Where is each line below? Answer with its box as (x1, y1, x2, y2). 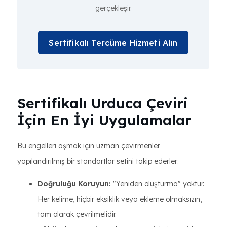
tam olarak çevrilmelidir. (37, 210, 117, 219)
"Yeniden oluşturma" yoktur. (111, 179, 204, 188)
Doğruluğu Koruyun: (37, 179, 111, 188)
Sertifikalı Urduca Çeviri (17, 94, 188, 112)
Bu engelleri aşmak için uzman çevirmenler (17, 141, 160, 150)
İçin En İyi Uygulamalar (17, 111, 191, 129)
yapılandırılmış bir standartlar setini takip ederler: (17, 157, 179, 166)
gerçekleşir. (95, 4, 132, 13)
